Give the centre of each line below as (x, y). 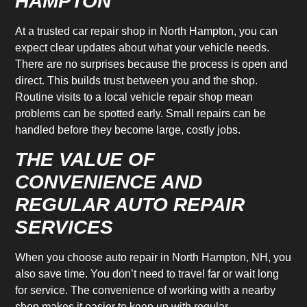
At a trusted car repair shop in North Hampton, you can (147, 31)
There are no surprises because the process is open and (152, 64)
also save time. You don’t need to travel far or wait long (147, 274)
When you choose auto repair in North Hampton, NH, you (153, 258)
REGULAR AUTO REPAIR (130, 205)
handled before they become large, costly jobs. (128, 130)
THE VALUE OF (85, 160)
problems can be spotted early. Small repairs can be (141, 113)
